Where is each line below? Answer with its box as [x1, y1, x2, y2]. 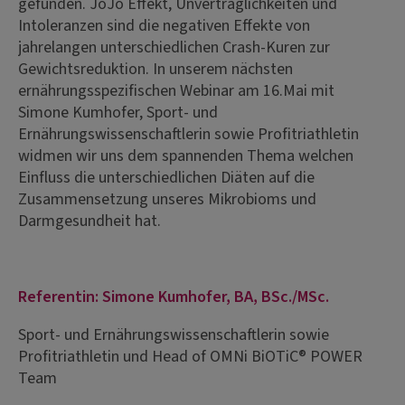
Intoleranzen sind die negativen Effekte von [18, 14, 310, 37]
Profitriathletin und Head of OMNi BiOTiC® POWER [18, 344, 363, 368]
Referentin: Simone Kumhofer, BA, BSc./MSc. [18, 285, 329, 308]
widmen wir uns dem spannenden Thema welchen [18, 144, 353, 167]
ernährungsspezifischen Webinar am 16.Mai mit [18, 79, 334, 102]
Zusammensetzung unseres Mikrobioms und [18, 187, 316, 211]
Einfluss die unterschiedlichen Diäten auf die [18, 165, 315, 189]
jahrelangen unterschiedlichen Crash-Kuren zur [18, 35, 330, 59]
